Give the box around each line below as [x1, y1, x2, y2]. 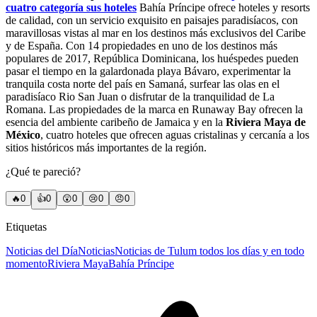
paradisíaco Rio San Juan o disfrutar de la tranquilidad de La [6, 90, 275, 103]
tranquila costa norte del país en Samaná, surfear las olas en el [6, 77, 279, 90]
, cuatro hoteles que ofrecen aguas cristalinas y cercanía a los [40, 128, 309, 141]
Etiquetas [6, 220, 47, 233]
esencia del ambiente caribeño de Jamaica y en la [6, 115, 226, 128]
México [6, 128, 40, 141]
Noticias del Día [6, 244, 78, 257]
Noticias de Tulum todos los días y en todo [115, 244, 304, 257]
